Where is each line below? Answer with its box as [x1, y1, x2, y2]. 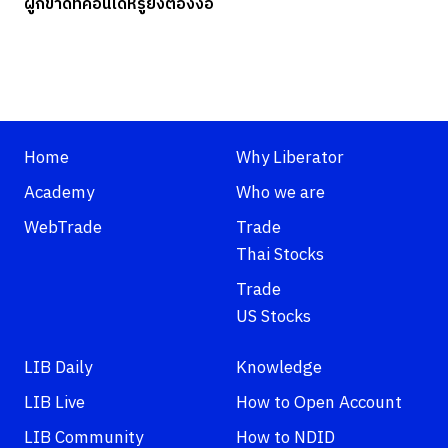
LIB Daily [24, 354, 92, 383]
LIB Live [24, 389, 85, 418]
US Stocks [236, 303, 311, 332]
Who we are [236, 179, 325, 208]
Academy [24, 179, 94, 208]
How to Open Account [236, 389, 402, 418]
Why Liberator [236, 144, 344, 173]
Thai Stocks [236, 241, 324, 270]
